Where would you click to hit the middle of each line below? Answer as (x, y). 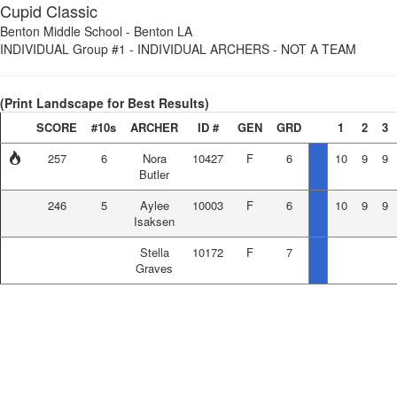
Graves (154, 268)
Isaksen (154, 221)
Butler (154, 174)
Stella (154, 252)
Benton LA (163, 31)
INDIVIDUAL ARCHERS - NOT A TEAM (247, 49)
